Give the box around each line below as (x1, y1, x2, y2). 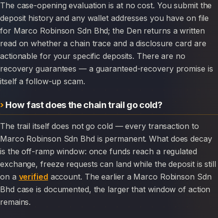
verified (18, 171, 48, 182)
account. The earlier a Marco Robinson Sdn (48, 171, 212, 182)
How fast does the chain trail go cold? (5, 99, 163, 110)
